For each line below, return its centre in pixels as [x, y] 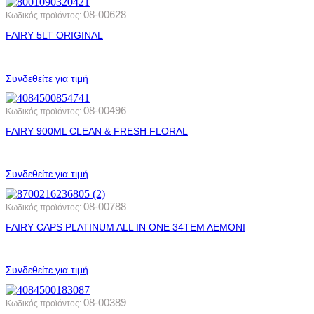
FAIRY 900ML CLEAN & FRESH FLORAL [97, 131]
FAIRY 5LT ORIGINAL [54, 35]
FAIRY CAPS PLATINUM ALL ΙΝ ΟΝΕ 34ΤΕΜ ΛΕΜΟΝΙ [125, 227]
